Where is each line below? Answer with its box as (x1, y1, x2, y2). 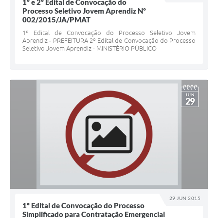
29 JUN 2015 (169, 195, 200, 201)
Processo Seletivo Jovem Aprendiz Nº (22, 6, 146, 16)
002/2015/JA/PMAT (22, 15, 91, 24)
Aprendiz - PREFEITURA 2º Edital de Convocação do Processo (22, 37, 196, 44)
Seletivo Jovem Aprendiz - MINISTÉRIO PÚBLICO (22, 45, 157, 52)
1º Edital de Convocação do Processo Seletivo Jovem (22, 29, 196, 36)
